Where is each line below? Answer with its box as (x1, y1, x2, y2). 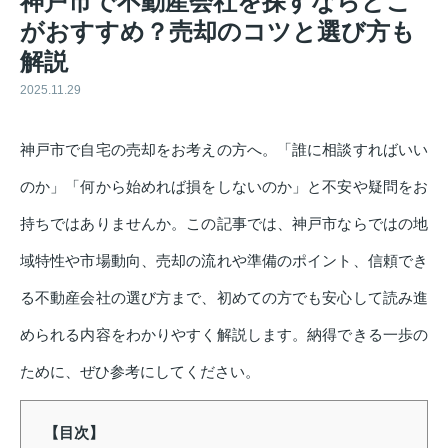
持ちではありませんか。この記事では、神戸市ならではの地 (20, 215, 428, 233)
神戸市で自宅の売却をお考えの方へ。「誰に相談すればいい (20, 141, 428, 159)
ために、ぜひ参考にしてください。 (20, 363, 260, 381)
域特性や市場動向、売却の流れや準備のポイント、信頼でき (20, 252, 428, 270)
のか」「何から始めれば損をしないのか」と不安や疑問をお (20, 178, 428, 196)
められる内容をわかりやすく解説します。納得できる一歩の (20, 326, 428, 344)
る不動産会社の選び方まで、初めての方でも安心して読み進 (20, 289, 428, 307)
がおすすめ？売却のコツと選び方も (20, 18, 415, 46)
